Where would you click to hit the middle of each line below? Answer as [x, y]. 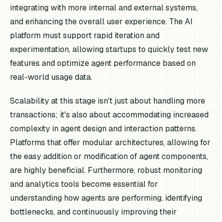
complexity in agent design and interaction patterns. [104, 128]
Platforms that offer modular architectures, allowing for [111, 142]
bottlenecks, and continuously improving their [94, 212]
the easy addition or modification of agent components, [109, 156]
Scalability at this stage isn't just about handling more [108, 101]
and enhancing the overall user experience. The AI [102, 22]
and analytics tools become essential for [84, 184]
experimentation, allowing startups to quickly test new [109, 50]
